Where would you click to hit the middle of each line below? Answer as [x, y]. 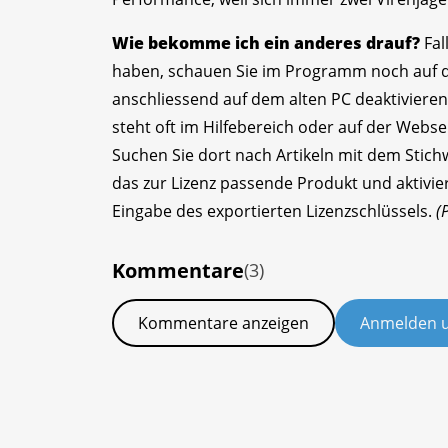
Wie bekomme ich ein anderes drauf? [266, 42]
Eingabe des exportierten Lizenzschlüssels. [274, 210]
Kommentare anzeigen [223, 322]
